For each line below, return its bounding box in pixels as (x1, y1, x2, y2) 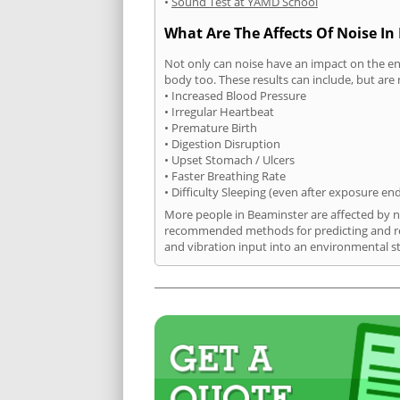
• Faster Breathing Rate (164, 167, 286, 184)
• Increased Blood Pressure (164, 87, 306, 104)
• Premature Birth (164, 119, 257, 136)
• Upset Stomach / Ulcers (164, 151, 295, 168)
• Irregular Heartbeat (164, 103, 274, 120)
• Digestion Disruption (164, 135, 280, 152)
